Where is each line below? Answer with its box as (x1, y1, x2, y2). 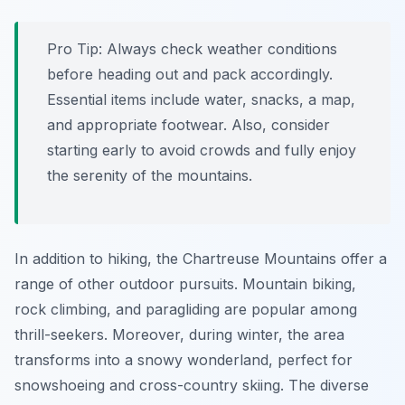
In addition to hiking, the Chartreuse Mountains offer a (14, 250, 387, 268)
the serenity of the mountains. (47, 166, 252, 185)
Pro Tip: (47, 40, 102, 59)
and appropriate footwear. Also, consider (47, 116, 330, 135)
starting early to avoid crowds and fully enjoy (47, 141, 356, 160)
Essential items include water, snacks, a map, (47, 90, 355, 109)
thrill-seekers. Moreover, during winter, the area (14, 325, 344, 344)
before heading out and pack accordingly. (47, 65, 333, 84)
